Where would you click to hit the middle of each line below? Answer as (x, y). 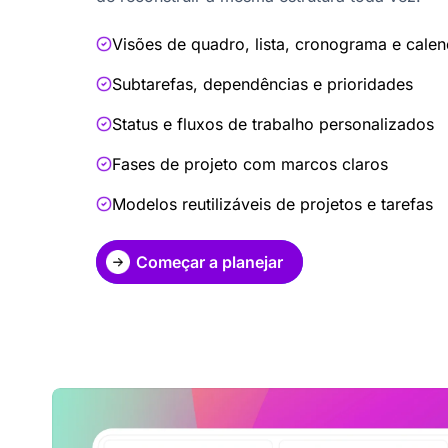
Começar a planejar (209, 262)
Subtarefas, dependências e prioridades (262, 84)
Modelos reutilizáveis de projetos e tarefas (272, 204)
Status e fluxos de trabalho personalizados (273, 124)
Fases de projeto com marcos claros (250, 164)
